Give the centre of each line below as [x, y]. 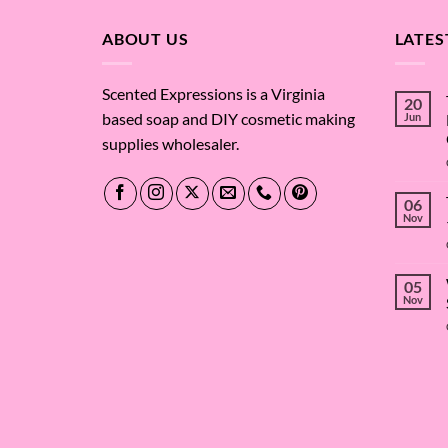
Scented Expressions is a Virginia [213, 93]
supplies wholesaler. [170, 143]
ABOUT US [145, 39]
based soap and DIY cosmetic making [228, 118]
